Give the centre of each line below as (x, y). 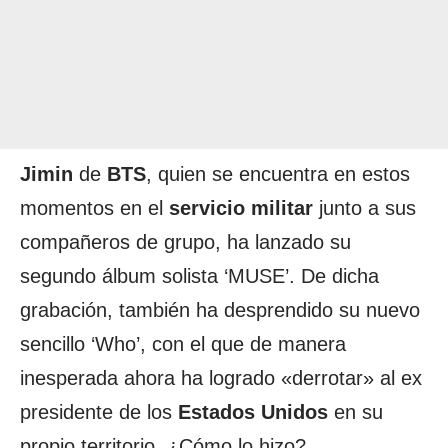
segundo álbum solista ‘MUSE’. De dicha (199, 276)
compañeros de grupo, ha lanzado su (185, 242)
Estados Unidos (253, 412)
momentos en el (94, 208)
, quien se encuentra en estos (278, 174)
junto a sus (364, 208)
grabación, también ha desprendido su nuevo (220, 310)
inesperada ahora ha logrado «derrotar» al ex (221, 378)
